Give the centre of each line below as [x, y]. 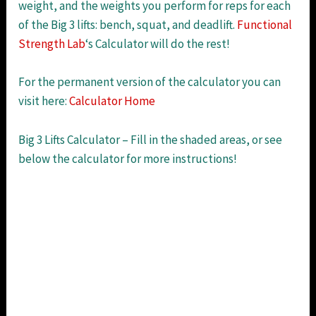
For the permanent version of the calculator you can [150, 82]
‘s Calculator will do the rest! [158, 44]
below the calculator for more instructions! [128, 158]
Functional [265, 25]
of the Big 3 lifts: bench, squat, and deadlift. [128, 25]
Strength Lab [52, 44]
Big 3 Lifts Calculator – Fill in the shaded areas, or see [151, 139]
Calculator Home [113, 101]
